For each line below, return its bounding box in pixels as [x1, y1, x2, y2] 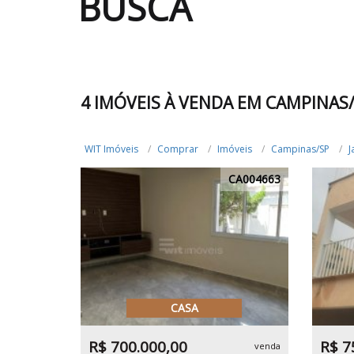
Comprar [157, 142, 198, 156]
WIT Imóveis [85, 142, 138, 156]
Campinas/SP [271, 142, 330, 156]
